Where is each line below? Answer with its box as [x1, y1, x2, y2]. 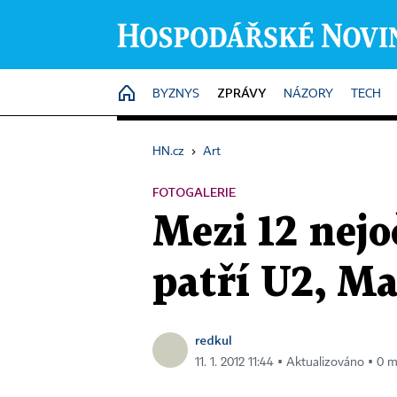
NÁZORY [284, 88, 333, 100]
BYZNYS [152, 88, 199, 100]
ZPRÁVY [217, 85, 266, 100]
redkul [195, 332, 232, 347]
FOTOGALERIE [152, 184, 236, 199]
